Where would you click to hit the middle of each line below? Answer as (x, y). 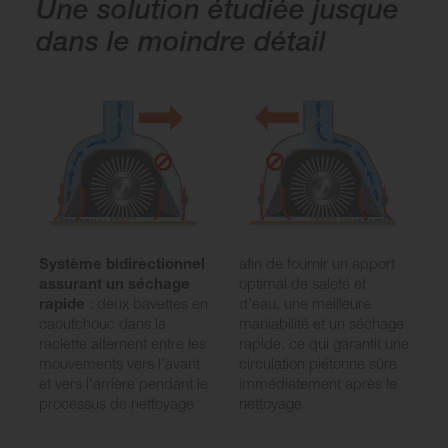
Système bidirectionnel (122, 263)
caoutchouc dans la (102, 323)
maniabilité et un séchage (321, 323)
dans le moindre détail (181, 40)
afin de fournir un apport (317, 263)
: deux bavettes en (148, 303)
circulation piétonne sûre (318, 363)
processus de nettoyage (116, 403)
